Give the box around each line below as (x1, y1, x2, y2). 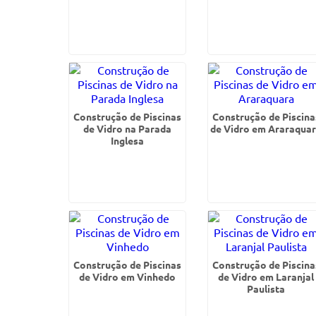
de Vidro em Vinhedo (79, 270, 176, 283)
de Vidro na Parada (83, 122, 172, 135)
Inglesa (111, 134, 145, 147)
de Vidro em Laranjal (218, 270, 315, 283)
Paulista (247, 282, 286, 295)
